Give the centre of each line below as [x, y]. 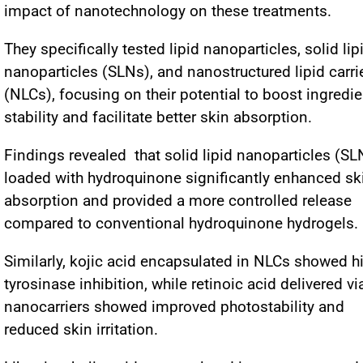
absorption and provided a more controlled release [178, 201]
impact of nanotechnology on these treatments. [170, 11]
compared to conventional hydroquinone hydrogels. [181, 223]
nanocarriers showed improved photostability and [174, 307]
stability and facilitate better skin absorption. [158, 117]
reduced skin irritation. [81, 329]
